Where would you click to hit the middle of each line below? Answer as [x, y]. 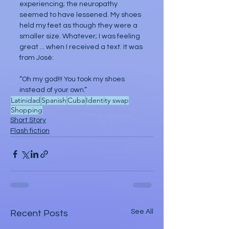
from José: [37, 58]
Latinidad [26, 100]
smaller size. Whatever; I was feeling [81, 36]
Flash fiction [30, 131]
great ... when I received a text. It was [82, 47]
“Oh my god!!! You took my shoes [73, 79]
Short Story [28, 120]
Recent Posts [39, 213]
